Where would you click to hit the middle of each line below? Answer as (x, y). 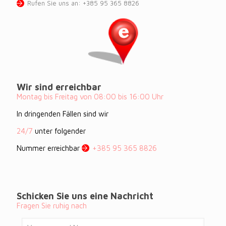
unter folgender (60, 131)
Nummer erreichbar (48, 148)
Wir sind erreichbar (59, 87)
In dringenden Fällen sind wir (63, 114)
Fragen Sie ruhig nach (52, 206)
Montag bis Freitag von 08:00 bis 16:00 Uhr (90, 97)
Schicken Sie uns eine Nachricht (85, 196)
